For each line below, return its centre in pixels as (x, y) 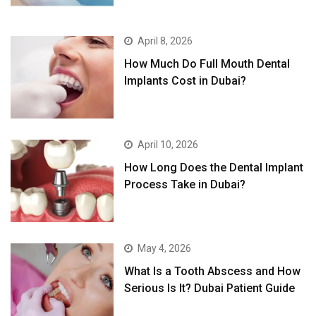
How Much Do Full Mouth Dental (207, 64)
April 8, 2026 (165, 41)
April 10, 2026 (168, 145)
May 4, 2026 (165, 249)
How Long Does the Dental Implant (214, 168)
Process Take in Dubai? (185, 185)
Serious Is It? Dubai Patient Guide (210, 288)
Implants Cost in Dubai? (186, 81)
